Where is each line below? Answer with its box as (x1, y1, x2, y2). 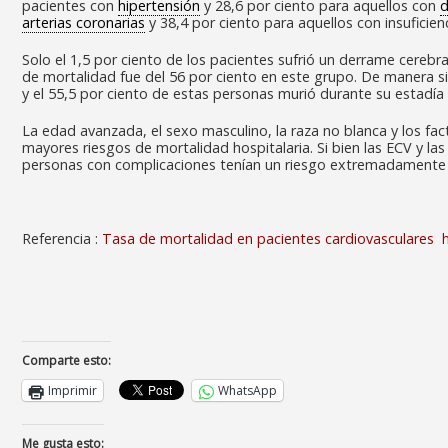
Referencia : (22, 229, 102, 248)
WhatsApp (218, 382, 277, 399)
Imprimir (48, 382, 97, 399)
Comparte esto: (22, 352, 111, 369)
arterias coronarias (22, 13, 145, 32)
